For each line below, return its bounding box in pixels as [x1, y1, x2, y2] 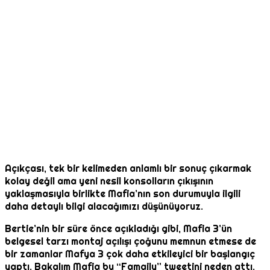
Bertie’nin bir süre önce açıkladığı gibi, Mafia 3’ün [5, 222, 232, 236]
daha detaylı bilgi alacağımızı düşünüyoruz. [5, 200, 203, 213]
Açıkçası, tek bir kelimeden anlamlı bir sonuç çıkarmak [5, 162, 251, 175]
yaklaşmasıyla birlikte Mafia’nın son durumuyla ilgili [5, 187, 240, 201]
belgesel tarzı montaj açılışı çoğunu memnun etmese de [5, 235, 256, 248]
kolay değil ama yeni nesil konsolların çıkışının [5, 175, 213, 188]
